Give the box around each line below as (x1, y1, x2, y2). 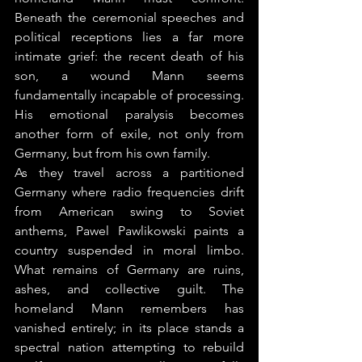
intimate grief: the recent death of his (15, 48, 244, 64)
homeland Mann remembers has (15, 301, 244, 316)
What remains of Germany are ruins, (15, 262, 244, 277)
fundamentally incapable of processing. (15, 87, 244, 103)
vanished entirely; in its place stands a (15, 320, 244, 335)
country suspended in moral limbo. (15, 242, 244, 258)
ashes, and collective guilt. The (15, 281, 244, 297)
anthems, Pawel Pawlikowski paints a (15, 223, 244, 238)
